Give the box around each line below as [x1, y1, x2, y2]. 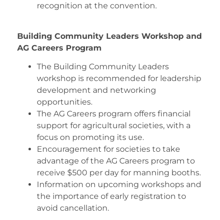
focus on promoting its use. [37, 133, 144, 142]
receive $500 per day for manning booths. [37, 168, 201, 178]
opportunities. [37, 97, 92, 107]
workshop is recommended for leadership [37, 74, 201, 83]
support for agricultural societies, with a [37, 121, 191, 131]
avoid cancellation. [37, 203, 109, 213]
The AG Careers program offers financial [37, 109, 191, 119]
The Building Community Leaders [37, 62, 169, 72]
